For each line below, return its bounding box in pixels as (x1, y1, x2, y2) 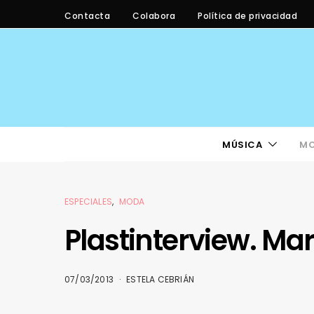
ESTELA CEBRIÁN (126, 273, 195, 285)
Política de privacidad (198, 9, 297, 22)
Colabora (132, 9, 175, 22)
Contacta (64, 9, 110, 22)
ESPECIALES (64, 196, 112, 207)
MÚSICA (221, 137, 263, 151)
